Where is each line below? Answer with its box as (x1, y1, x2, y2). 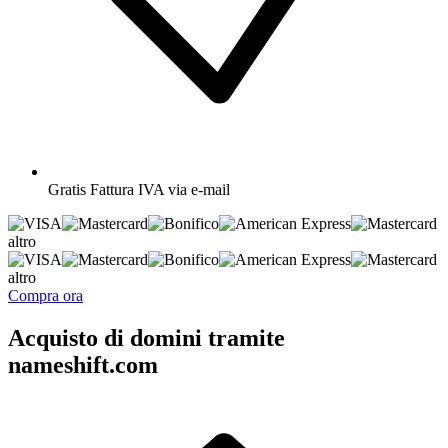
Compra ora (8, 286, 83, 304)
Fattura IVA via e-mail (90, 180, 230, 198)
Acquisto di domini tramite (8, 324, 285, 351)
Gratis (48, 180, 86, 198)
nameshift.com (8, 351, 158, 378)
